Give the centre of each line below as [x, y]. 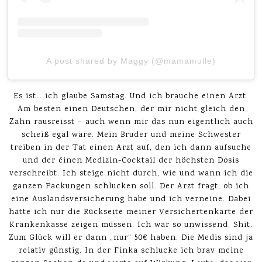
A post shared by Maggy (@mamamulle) [131, 61]
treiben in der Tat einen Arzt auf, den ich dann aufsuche [131, 148]
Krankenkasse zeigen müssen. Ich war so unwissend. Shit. [131, 225]
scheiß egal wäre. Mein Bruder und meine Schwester [131, 135]
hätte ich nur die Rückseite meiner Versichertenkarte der [131, 213]
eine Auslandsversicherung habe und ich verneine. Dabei [131, 200]
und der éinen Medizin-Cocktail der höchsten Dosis [131, 161]
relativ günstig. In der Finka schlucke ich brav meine [131, 251]
